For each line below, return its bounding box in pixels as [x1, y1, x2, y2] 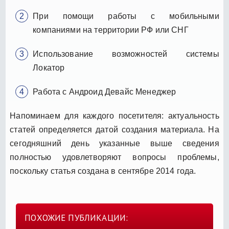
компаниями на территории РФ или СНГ [33, 25, 189, 34]
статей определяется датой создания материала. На [10, 125, 219, 134]
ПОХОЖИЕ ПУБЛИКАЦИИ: [25, 212, 128, 223]
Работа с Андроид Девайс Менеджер [33, 87, 176, 96]
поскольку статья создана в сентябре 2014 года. [10, 166, 196, 175]
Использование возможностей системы [33, 49, 219, 58]
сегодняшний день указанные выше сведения [10, 139, 219, 148]
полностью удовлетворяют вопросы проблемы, [10, 152, 219, 162]
